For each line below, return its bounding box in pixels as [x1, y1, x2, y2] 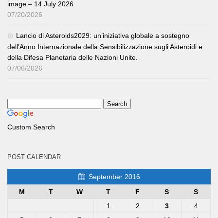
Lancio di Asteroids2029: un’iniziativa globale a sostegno [16, 32, 189, 40]
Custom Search [7, 123, 55, 131]
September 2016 [88, 173, 140, 181]
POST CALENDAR [7, 153, 61, 161]
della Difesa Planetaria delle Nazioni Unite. [7, 54, 138, 62]
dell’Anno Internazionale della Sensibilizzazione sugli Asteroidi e [7, 43, 202, 51]
